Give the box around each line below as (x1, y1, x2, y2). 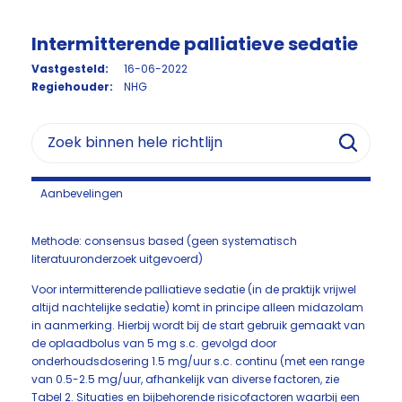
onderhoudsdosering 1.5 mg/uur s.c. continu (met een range (31, 354, 364, 369)
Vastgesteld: (31, 61, 109, 76)
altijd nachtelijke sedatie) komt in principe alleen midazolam (31, 300, 363, 315)
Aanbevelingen (40, 186, 123, 201)
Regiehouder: (31, 79, 113, 94)
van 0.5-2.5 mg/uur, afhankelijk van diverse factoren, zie (31, 371, 339, 387)
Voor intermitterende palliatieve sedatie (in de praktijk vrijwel (31, 282, 356, 297)
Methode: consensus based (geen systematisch (31, 233, 297, 249)
